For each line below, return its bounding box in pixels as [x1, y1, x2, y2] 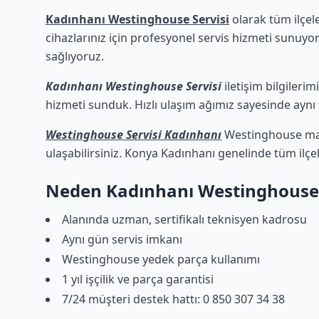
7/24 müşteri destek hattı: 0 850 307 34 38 [62, 291, 285, 307]
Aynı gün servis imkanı [62, 231, 182, 247]
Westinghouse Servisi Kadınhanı [46, 127, 221, 142]
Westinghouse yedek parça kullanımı [62, 251, 260, 267]
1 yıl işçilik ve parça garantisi [62, 271, 214, 287]
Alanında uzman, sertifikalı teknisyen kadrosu [62, 211, 307, 227]
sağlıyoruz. [46, 48, 104, 64]
